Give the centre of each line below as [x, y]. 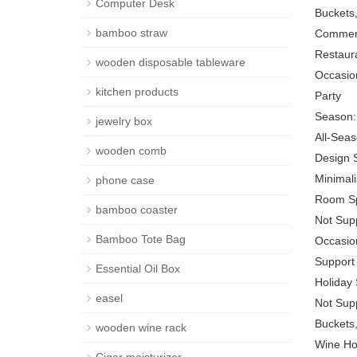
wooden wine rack [141, 327]
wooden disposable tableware [171, 62]
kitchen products [137, 91]
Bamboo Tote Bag [141, 239]
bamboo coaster [137, 209]
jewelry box [124, 121]
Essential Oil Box [138, 268]
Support [334, 261]
